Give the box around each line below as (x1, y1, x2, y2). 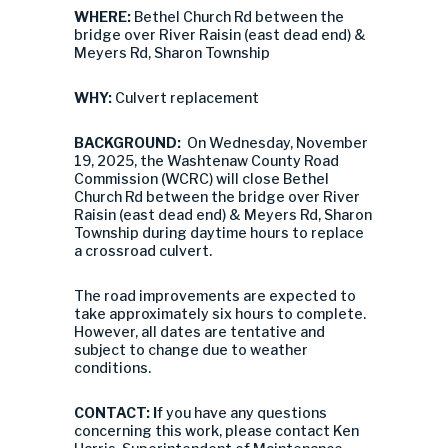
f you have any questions (157, 404, 327, 421)
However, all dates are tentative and (74, 323, 325, 340)
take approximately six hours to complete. (74, 305, 366, 322)
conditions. (74, 359, 151, 376)
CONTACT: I (74, 404, 157, 421)
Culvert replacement (112, 89, 259, 106)
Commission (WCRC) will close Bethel (74, 170, 329, 187)
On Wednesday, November (187, 134, 368, 151)
